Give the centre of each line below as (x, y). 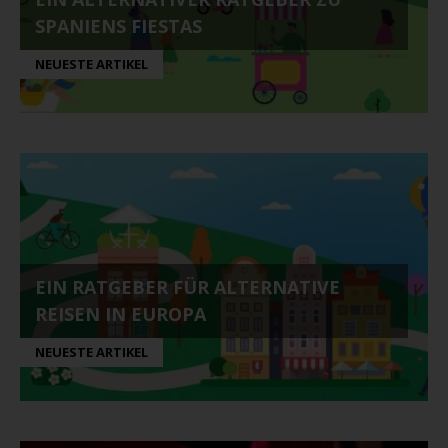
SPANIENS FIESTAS (118, 26)
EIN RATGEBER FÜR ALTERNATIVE (187, 287)
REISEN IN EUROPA (120, 314)
